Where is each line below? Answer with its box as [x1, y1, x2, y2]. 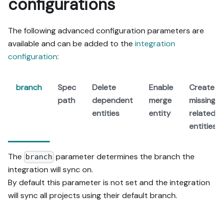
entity [149, 108, 171, 118]
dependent [92, 95, 133, 106]
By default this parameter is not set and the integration [8, 177, 210, 188]
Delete [92, 82, 116, 93]
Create [189, 82, 215, 93]
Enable [149, 82, 173, 93]
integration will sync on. [8, 164, 93, 175]
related [189, 108, 216, 118]
